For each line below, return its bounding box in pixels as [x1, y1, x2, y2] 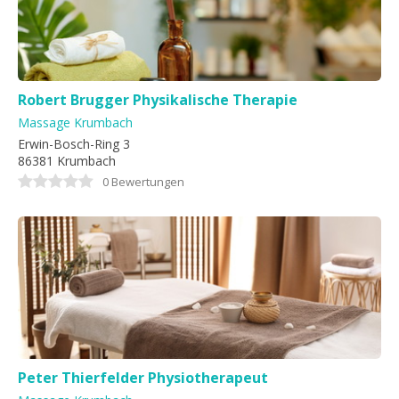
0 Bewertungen [102, 174, 184, 190]
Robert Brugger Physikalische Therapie [18, 90, 297, 110]
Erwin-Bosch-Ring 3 [18, 135, 130, 152]
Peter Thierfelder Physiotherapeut [18, 368, 268, 387]
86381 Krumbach [18, 152, 116, 169]
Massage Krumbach [18, 114, 133, 131]
